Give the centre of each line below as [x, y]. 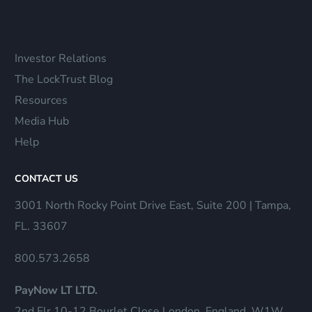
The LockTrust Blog [64, 79]
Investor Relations [61, 58]
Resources [41, 100]
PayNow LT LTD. [56, 291]
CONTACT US [47, 178]
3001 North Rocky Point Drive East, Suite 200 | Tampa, [153, 206]
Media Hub [42, 121]
